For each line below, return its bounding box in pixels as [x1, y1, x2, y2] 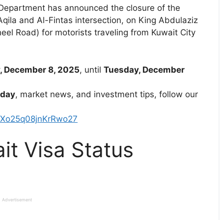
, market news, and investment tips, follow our [15, 89, 198, 99]
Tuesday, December [104, 64, 185, 75]
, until [80, 64, 104, 75]
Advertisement [1, 197, 32, 203]
